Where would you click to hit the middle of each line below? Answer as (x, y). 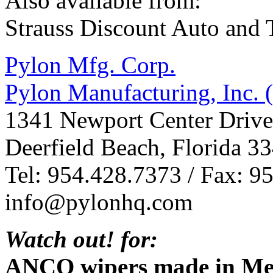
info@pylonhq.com (99, 202)
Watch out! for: (81, 239)
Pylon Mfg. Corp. (90, 65)
